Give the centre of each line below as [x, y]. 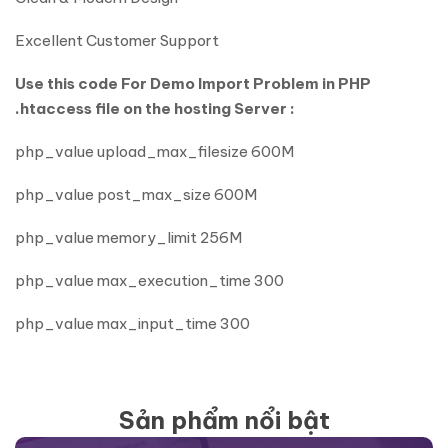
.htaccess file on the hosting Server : [155, 108]
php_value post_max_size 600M [136, 194]
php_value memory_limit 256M [128, 237]
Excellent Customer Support [117, 40]
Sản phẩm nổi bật [224, 420]
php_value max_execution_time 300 [149, 280]
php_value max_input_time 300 [132, 323]
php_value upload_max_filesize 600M [154, 151]
